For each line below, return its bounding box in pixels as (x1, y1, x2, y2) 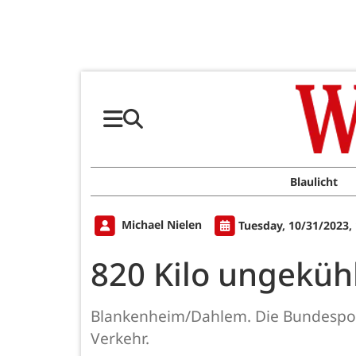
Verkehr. (91, 327, 157, 350)
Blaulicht (289, 174, 338, 189)
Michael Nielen (118, 217, 205, 233)
